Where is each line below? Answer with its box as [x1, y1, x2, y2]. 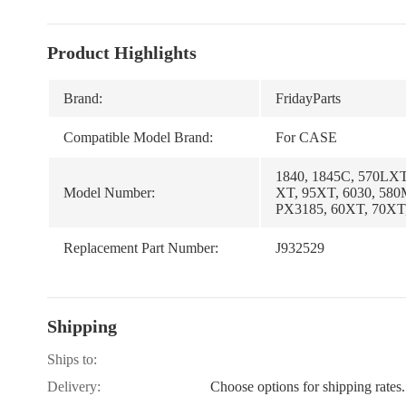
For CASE [275, 130, 337, 145]
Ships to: [47, 352, 97, 367]
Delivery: [47, 379, 101, 394]
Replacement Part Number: [63, 240, 218, 256]
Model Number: [63, 185, 155, 200]
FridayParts [275, 91, 341, 106]
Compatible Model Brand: [63, 130, 213, 145]
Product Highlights [47, 43, 197, 63]
